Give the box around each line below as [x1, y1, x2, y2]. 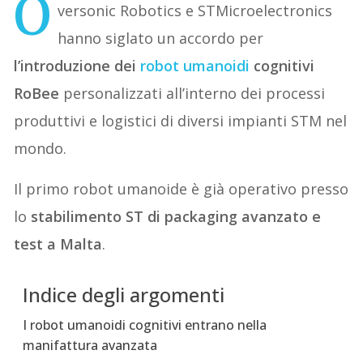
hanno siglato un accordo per [58, 28, 264, 48]
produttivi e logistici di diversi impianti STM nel [14, 110, 348, 130]
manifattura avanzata [23, 335, 158, 354]
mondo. [14, 138, 67, 158]
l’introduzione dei [14, 55, 141, 75]
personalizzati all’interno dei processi [63, 83, 326, 103]
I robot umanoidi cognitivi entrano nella [23, 315, 267, 334]
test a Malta [14, 233, 103, 254]
